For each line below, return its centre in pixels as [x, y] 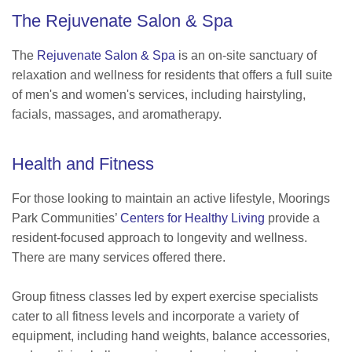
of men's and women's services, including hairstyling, [159, 95]
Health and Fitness [83, 164]
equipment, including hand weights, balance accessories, [171, 336]
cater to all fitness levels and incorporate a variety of [155, 317]
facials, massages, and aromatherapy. [117, 115]
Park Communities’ [66, 218]
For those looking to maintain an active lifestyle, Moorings [171, 199]
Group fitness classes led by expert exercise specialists [165, 297]
